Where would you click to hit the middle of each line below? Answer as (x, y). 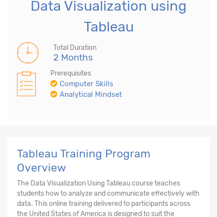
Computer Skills (86, 84)
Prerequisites (71, 73)
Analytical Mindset (91, 94)
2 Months (73, 57)
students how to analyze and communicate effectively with (108, 193)
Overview (41, 167)
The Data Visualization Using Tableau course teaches (99, 183)
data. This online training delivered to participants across (104, 203)
